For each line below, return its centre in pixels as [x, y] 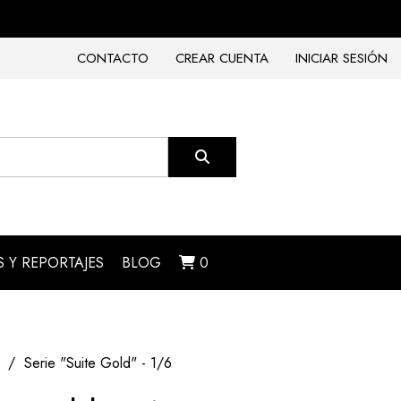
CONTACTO [113, 58]
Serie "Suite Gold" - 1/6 [98, 363]
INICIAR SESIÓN [341, 58]
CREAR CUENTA [222, 58]
